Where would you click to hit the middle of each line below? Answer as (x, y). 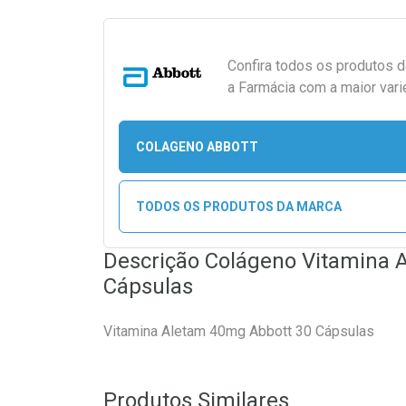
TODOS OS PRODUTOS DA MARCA (238, 206)
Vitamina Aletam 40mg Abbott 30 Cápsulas (239, 331)
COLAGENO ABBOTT (197, 146)
